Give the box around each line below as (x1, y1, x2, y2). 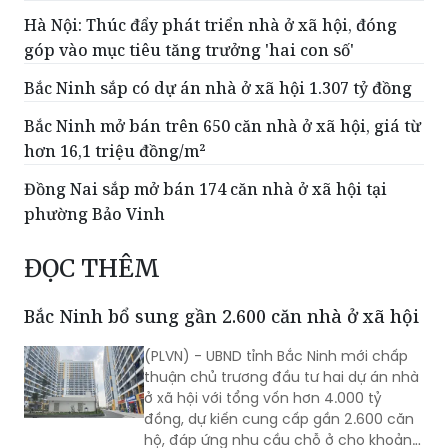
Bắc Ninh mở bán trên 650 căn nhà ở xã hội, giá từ (24, 114, 421, 137)
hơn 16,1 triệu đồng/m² (24, 139, 206, 162)
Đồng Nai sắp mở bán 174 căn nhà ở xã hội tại (24, 177, 387, 200)
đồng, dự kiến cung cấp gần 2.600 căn (144, 408, 414, 429)
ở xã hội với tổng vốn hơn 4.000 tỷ (144, 387, 382, 408)
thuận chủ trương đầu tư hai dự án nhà (144, 366, 419, 387)
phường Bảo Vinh (24, 202, 165, 225)
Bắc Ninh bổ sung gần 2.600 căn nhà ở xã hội (24, 303, 419, 328)
